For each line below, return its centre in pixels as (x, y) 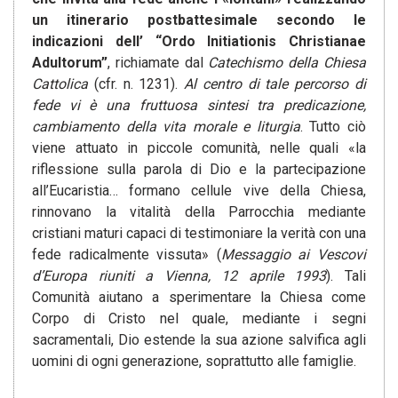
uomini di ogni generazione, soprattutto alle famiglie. (194, 362)
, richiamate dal (158, 63)
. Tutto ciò (333, 127)
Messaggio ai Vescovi (294, 255)
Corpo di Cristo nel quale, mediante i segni (199, 319)
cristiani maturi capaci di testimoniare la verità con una (199, 234)
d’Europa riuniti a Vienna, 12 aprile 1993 (179, 276)
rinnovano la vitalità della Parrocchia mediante (199, 212)
